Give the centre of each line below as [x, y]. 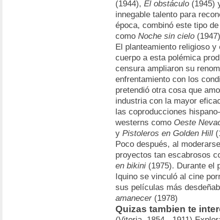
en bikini [131, 166]
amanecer [134, 198]
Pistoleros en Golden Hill [168, 133]
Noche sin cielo [166, 36]
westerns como [145, 123]
